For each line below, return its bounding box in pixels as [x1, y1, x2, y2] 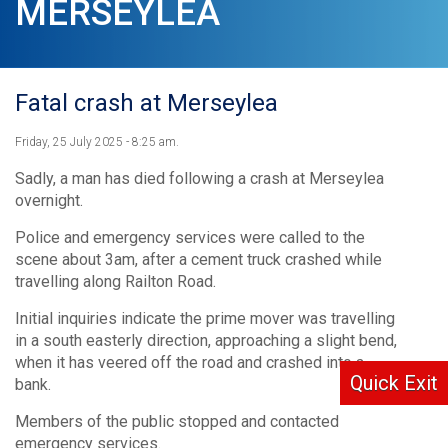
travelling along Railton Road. [15, 272, 216, 291]
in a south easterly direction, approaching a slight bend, [15, 331, 397, 350]
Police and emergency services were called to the [15, 228, 365, 247]
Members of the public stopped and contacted [15, 412, 339, 431]
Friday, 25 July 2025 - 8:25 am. [15, 135, 179, 149]
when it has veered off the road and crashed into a [15, 353, 364, 372]
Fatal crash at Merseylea [15, 89, 278, 117]
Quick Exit [350, 370, 438, 395]
